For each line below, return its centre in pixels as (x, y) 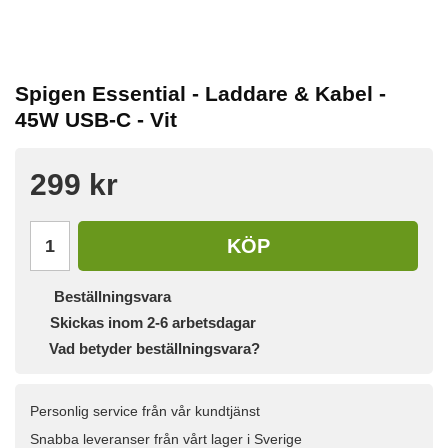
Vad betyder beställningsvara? (154, 349)
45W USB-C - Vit (96, 120)
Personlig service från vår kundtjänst (145, 411)
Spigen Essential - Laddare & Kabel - (200, 94)
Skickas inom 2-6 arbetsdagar (153, 323)
